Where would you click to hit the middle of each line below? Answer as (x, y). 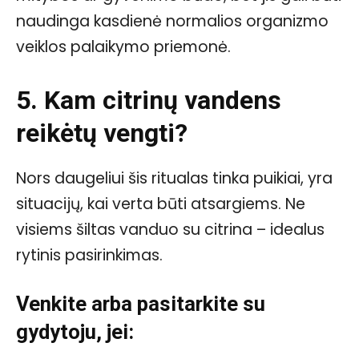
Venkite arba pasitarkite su (141, 304)
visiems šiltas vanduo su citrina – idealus (170, 230)
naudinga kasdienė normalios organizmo (172, 22)
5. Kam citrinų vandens (149, 101)
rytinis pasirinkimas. (89, 256)
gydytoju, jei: (75, 332)
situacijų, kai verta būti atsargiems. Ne (161, 204)
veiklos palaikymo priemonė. (123, 47)
